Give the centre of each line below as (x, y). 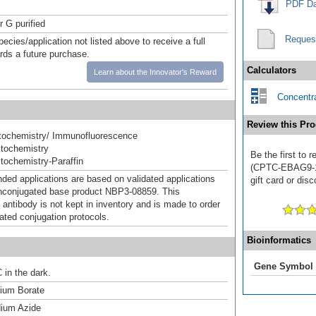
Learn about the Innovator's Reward (155, 72)
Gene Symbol (284, 266)
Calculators (272, 70)
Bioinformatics (279, 240)
